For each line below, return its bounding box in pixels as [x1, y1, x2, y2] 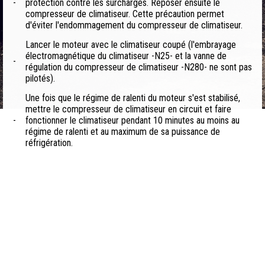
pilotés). [25, 73, 55, 85]
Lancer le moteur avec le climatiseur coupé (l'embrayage [25, 39, 236, 51]
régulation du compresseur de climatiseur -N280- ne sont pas [25, 62, 252, 73]
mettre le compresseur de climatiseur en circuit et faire [25, 104, 231, 115]
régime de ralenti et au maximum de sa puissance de [25, 126, 220, 138]
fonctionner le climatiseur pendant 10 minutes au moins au [25, 115, 240, 127]
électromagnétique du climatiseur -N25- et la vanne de [25, 50, 227, 62]
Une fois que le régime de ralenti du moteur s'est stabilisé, [25, 92, 240, 104]
